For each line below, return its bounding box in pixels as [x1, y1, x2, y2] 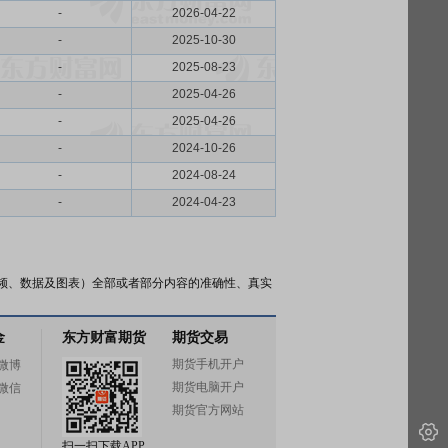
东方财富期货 [62, 330, 146, 345]
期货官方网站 [172, 403, 244, 417]
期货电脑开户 [172, 380, 244, 394]
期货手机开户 [172, 357, 244, 371]
